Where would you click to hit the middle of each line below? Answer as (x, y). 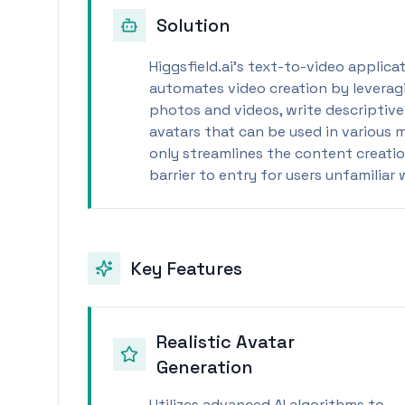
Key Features (187, 268)
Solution (193, 25)
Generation (205, 367)
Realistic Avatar (226, 342)
